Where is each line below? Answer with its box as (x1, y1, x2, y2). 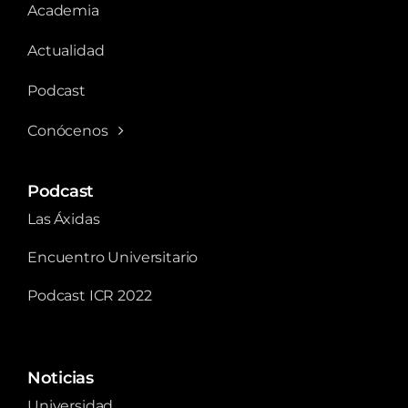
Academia (27, 2, 99, 20)
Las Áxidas (27, 209, 100, 228)
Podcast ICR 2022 (27, 286, 152, 304)
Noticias (27, 367, 94, 388)
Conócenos (27, 122, 108, 140)
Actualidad (27, 42, 105, 60)
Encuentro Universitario (27, 248, 199, 266)
